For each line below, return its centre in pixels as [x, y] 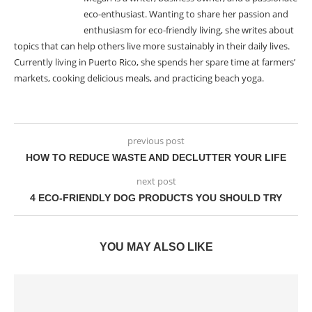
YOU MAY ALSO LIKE [156, 247]
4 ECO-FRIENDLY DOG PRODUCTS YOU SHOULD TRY [156, 198]
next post [156, 181]
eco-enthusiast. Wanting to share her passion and [186, 14]
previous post [156, 141]
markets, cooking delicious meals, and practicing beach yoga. [139, 78]
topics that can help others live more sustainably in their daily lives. [152, 46]
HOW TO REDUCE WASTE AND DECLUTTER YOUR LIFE [156, 158]
